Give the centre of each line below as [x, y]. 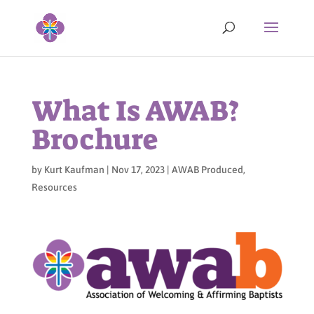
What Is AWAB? [135, 111]
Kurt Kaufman [74, 170]
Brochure [94, 140]
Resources [54, 187]
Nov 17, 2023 [138, 170]
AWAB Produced [207, 170]
